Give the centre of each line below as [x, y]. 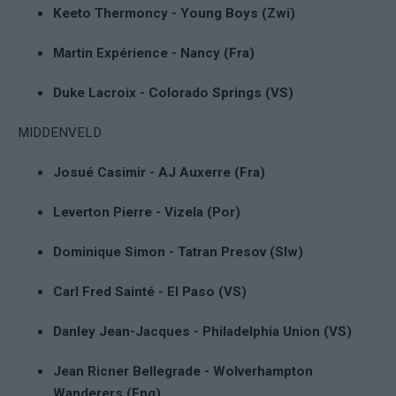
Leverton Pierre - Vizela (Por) [147, 212]
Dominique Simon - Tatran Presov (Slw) [178, 251]
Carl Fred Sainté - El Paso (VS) [150, 291]
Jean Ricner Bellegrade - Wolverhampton [183, 371]
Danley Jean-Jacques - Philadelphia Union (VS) [202, 331]
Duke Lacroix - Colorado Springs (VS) [173, 92]
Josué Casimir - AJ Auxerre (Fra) [159, 172]
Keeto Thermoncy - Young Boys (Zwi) [174, 13]
